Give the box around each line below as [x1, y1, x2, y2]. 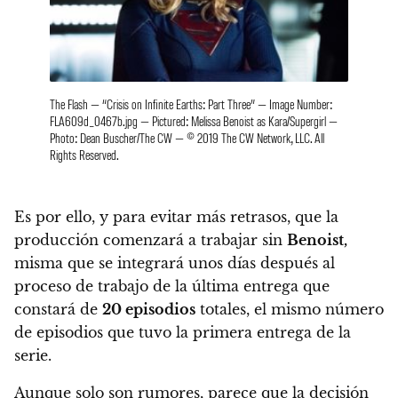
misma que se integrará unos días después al [14, 253, 335, 272]
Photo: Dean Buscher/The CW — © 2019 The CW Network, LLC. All [50, 128, 324, 146]
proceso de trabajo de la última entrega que [14, 276, 330, 295]
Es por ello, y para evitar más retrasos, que [14, 207, 326, 226]
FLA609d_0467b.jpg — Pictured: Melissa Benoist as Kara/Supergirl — [50, 111, 338, 129]
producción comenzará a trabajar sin [14, 230, 287, 249]
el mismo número [250, 299, 384, 318]
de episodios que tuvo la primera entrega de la [14, 322, 351, 341]
